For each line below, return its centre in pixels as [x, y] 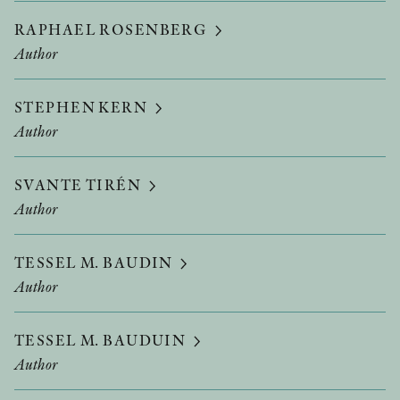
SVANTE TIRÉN [79, 184]
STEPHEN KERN [83, 106]
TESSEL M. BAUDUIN [102, 339]
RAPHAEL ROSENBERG [112, 29]
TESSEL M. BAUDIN [96, 262]
